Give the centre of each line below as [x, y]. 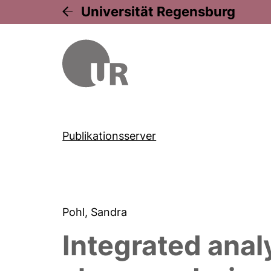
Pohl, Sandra [96, 212]
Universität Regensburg [158, 11]
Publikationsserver [109, 136]
